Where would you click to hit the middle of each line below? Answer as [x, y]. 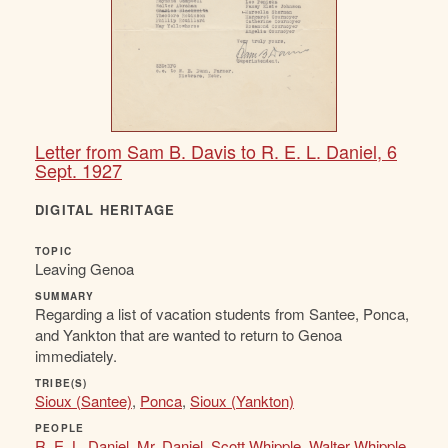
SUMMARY [65, 296]
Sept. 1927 [78, 170]
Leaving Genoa [84, 269]
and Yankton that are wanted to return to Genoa [188, 335]
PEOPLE [60, 428]
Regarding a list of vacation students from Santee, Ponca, [222, 314]
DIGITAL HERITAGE [105, 210]
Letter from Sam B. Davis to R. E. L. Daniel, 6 [216, 151]
